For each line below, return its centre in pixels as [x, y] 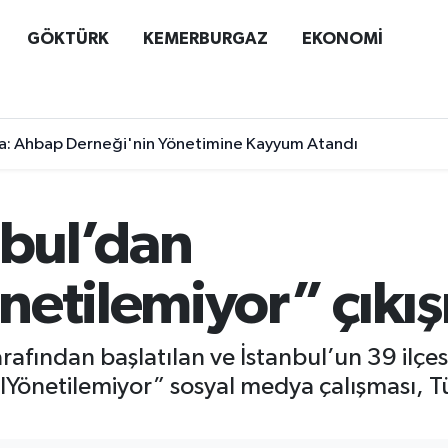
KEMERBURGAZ [205, 38]
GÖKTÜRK [67, 38]
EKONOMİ [342, 38]
